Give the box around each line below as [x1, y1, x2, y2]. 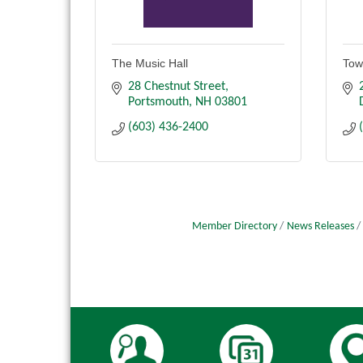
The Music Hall [112, 57, 188, 70]
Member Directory [192, 221, 277, 233]
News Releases [287, 221, 354, 233]
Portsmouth [128, 96, 189, 109]
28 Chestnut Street [128, 80, 225, 94]
